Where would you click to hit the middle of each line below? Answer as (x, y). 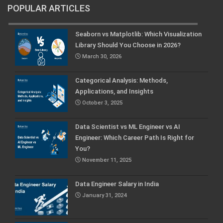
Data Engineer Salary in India (117, 184)
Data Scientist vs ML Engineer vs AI (128, 126)
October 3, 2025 (102, 103)
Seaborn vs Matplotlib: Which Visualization (138, 34)
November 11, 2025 (106, 160)
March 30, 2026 (101, 56)
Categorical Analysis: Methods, (121, 80)
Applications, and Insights (114, 91)
